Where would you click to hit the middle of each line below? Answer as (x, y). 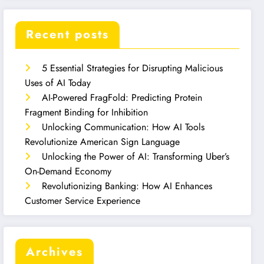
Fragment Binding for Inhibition (87, 112)
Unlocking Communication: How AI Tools (123, 127)
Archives (55, 252)
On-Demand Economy (68, 171)
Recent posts (68, 34)
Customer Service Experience (83, 200)
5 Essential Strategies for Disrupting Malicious (133, 68)
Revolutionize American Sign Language (103, 141)
